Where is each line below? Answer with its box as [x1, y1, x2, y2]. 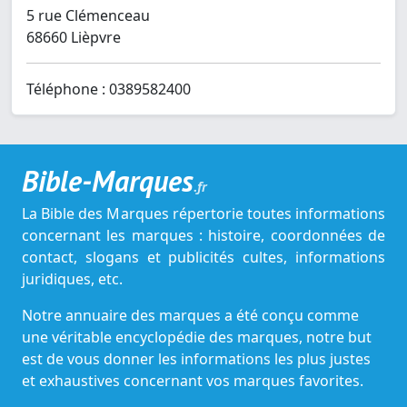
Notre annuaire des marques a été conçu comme [22, 305, 359, 326]
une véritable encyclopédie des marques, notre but [22, 327, 372, 348]
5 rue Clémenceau [26, 5, 150, 26]
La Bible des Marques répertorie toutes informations [22, 203, 385, 224]
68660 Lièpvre [26, 27, 121, 48]
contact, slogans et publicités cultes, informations [22, 247, 385, 268]
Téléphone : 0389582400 [26, 79, 191, 100]
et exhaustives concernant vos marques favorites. [22, 371, 363, 392]
